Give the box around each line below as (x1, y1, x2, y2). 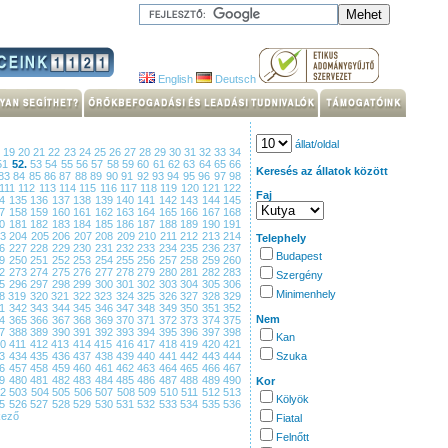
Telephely (256, 232, 306, 244)
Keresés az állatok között (256, 165, 388, 177)
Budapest (276, 250, 322, 262)
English (155, 73, 193, 85)
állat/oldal (292, 138, 339, 150)
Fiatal (276, 412, 302, 424)
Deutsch (212, 73, 256, 85)
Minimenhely (276, 288, 336, 300)
